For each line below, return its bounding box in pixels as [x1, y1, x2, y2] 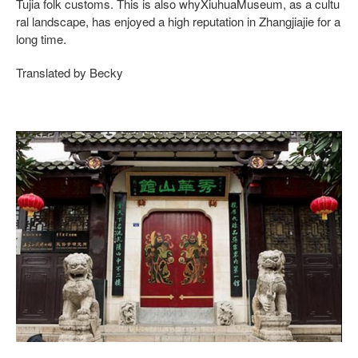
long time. [16, 30, 66, 47]
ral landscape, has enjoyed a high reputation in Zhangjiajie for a [16, 13, 340, 30]
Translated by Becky [16, 64, 123, 81]
